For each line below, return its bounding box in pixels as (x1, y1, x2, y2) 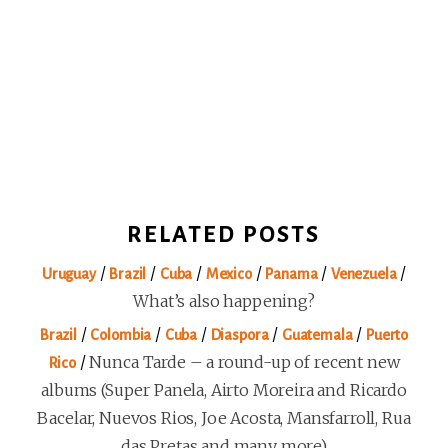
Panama (265, 266, 318, 283)
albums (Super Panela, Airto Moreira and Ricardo (41, 380, 407, 401)
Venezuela (330, 266, 397, 283)
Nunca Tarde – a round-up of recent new (89, 352, 400, 373)
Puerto (366, 327, 409, 344)
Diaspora (210, 327, 269, 344)
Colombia (90, 327, 152, 344)
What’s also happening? (133, 291, 315, 312)
